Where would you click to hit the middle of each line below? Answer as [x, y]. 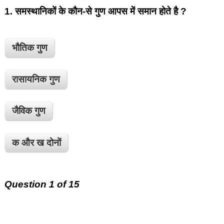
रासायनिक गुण [36, 79]
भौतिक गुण [30, 47]
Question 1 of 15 [42, 184]
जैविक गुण [29, 111]
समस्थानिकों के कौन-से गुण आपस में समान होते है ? [100, 11]
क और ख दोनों [37, 142]
